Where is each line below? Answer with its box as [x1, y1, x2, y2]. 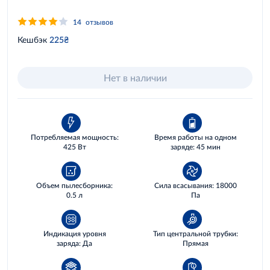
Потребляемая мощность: [30, 133, 119, 142]
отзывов [86, 17, 113, 27]
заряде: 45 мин [171, 142, 221, 151]
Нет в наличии [103, 72, 167, 83]
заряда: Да [57, 239, 92, 248]
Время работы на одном [154, 133, 237, 142]
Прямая [183, 239, 209, 248]
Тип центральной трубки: [153, 229, 238, 238]
